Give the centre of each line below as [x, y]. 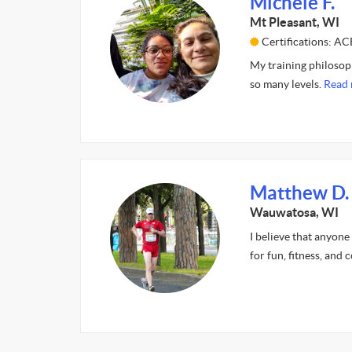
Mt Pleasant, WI [294, 22]
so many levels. [286, 84]
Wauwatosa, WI [294, 212]
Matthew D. [299, 192]
